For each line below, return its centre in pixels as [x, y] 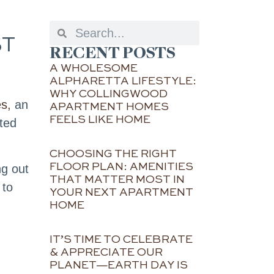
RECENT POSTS [113, 54]
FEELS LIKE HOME [100, 120]
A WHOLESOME [94, 69]
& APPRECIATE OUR [106, 253]
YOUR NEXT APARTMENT [121, 193]
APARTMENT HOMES [109, 107]
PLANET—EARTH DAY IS [119, 266]
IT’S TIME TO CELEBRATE [121, 240]
